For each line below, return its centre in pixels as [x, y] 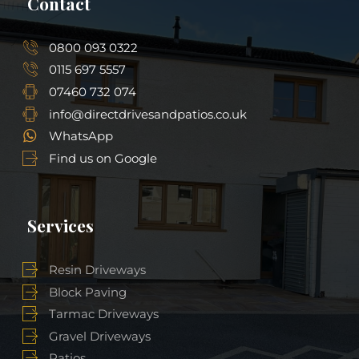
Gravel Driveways [100, 336]
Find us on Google [103, 158]
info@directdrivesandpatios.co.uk [148, 114]
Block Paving [88, 292]
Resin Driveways [98, 270]
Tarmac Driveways [104, 314]
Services [60, 226]
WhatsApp [81, 136]
